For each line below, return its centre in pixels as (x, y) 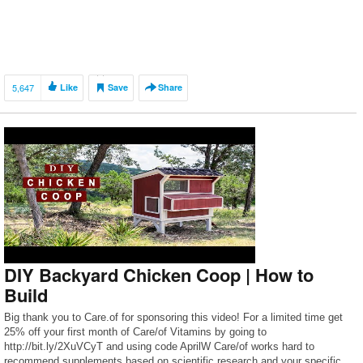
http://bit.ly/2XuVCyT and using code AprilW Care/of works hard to (159, 346)
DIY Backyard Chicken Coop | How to (159, 275)
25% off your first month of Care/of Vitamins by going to (135, 332)
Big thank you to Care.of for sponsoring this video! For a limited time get (173, 317)
